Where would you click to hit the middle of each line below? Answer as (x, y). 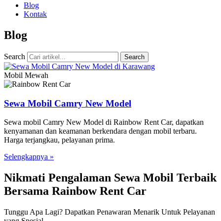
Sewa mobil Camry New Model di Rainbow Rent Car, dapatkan (104, 122)
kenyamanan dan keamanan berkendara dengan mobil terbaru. (100, 131)
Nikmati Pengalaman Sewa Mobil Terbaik (110, 178)
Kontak (35, 14)
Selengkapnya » (29, 157)
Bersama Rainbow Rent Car (75, 191)
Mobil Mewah (26, 75)
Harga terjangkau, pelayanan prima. (59, 140)
